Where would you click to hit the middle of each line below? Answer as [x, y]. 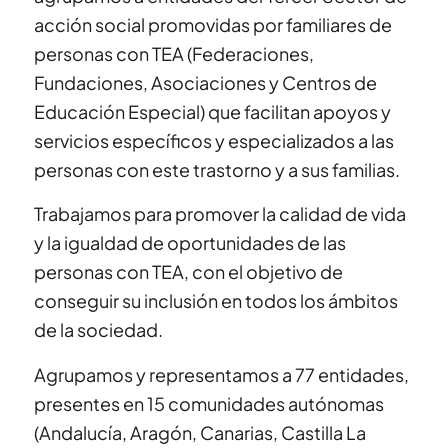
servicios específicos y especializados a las [213, 140]
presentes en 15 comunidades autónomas [208, 403]
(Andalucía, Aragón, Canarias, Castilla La [199, 432]
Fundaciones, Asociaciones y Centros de [205, 82]
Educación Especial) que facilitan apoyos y [212, 111]
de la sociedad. [98, 330]
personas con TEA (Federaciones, [173, 53]
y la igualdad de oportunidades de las [189, 243]
